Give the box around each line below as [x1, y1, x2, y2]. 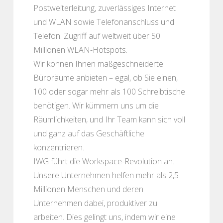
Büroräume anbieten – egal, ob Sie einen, [33, 72, 178, 83]
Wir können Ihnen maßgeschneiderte [33, 58, 163, 69]
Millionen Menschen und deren [33, 183, 143, 195]
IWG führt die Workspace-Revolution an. [33, 155, 174, 167]
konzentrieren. [33, 141, 84, 153]
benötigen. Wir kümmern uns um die [33, 100, 159, 111]
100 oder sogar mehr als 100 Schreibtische [33, 86, 185, 97]
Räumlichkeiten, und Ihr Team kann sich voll [33, 113, 185, 125]
